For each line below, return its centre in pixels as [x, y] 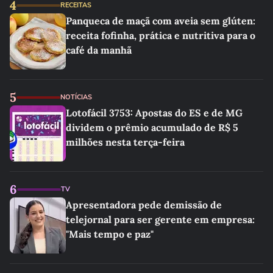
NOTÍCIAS [76, 97]
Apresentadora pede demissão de [144, 205]
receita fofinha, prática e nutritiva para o [161, 35]
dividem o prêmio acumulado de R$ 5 [152, 127]
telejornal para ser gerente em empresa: [160, 219]
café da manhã [99, 50]
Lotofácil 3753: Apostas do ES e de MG [154, 113]
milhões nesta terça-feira [125, 142]
